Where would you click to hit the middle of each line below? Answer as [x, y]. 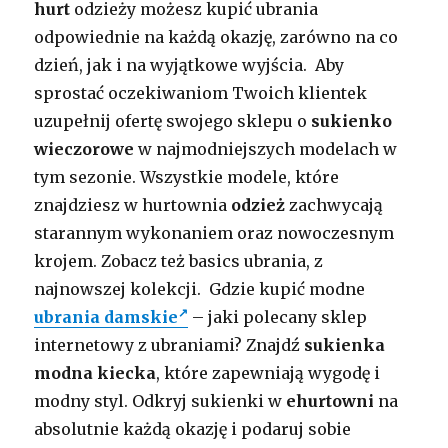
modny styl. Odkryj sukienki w [160, 401]
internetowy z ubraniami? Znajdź [169, 345]
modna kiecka [95, 373]
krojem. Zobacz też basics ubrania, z [179, 261]
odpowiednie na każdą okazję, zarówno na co [216, 37]
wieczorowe [84, 149]
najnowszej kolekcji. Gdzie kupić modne [200, 289]
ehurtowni [330, 401]
